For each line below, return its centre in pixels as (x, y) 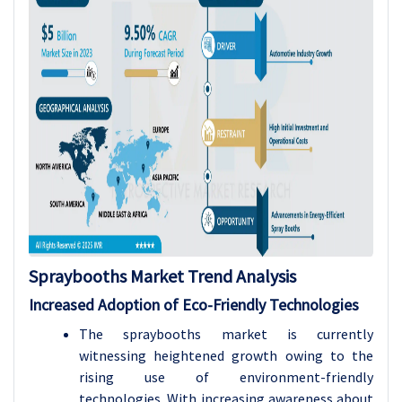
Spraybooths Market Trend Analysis (162, 276)
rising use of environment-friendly (226, 377)
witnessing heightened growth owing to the (226, 355)
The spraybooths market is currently (226, 334)
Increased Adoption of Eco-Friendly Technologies (194, 305)
